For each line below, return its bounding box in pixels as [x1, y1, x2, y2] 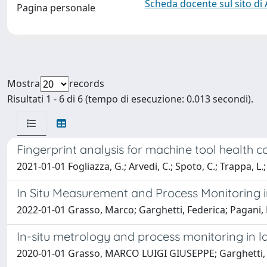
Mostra [7, 77, 40, 90]
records [69, 77, 104, 90]
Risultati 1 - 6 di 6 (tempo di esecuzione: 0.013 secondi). [7, 92, 253, 105]
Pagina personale [17, 1, 95, 14]
